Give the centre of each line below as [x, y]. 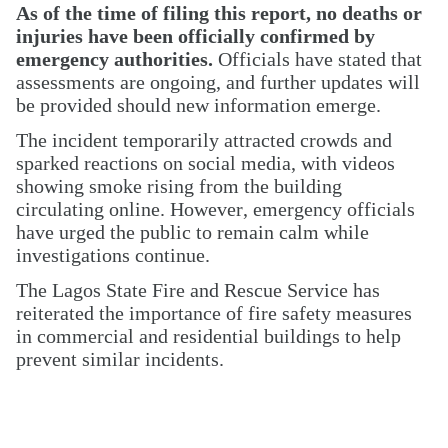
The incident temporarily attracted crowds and [204, 140]
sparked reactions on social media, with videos [205, 163]
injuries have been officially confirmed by [195, 36]
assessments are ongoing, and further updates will [218, 82]
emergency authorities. [114, 59]
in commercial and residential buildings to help [208, 336]
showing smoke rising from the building [179, 186]
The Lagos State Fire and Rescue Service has [198, 290]
